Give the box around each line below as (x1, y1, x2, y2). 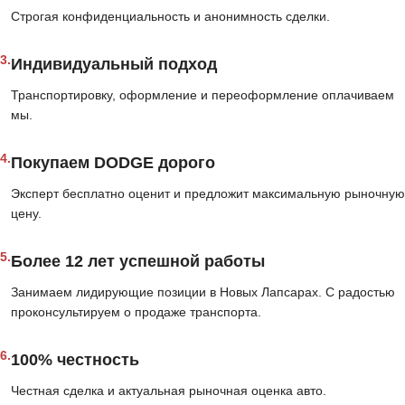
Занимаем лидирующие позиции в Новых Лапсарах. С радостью (11, 285, 395, 300)
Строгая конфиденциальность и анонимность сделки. (11, 9, 330, 24)
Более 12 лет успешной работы (11, 252, 265, 271)
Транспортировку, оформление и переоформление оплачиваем (11, 88, 394, 103)
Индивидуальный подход (11, 55, 217, 74)
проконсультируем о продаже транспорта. (11, 305, 261, 320)
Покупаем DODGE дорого (11, 154, 215, 173)
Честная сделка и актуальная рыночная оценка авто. (11, 383, 326, 399)
